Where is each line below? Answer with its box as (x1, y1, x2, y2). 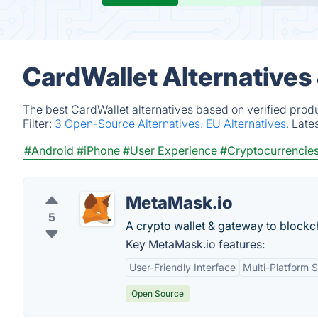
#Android (24, 143, 74, 158)
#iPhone (77, 143, 120, 158)
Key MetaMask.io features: (126, 237, 265, 251)
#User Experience (123, 143, 217, 158)
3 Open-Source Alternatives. (55, 116, 206, 131)
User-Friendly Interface (129, 261, 236, 273)
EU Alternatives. (206, 116, 292, 131)
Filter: (23, 116, 55, 131)
